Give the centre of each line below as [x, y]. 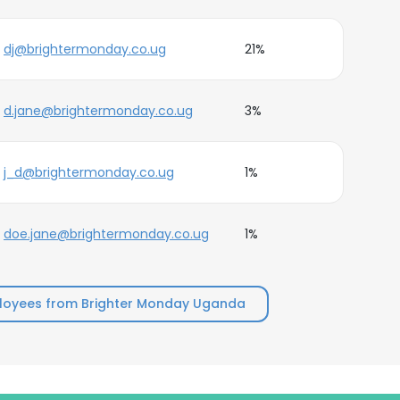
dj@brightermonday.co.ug [85, 49]
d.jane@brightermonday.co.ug [98, 111]
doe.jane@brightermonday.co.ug [106, 234]
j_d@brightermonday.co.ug [89, 172]
